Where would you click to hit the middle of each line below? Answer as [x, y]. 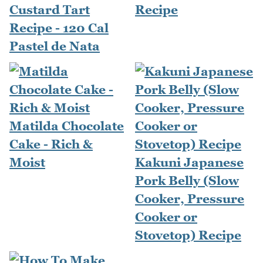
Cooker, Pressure [190, 199]
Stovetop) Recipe [188, 235]
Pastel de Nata [55, 46]
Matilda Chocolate [67, 126]
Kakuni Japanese [189, 163]
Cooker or [166, 217]
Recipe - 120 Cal [59, 28]
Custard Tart [50, 10]
